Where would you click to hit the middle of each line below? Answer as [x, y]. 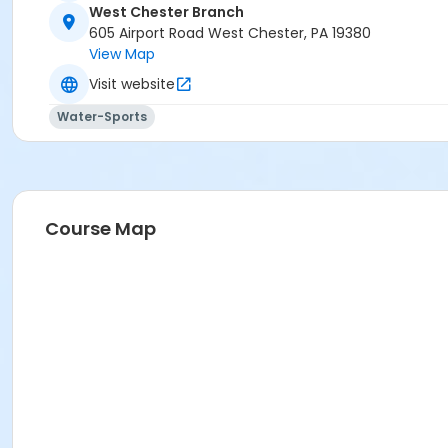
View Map [122, 54]
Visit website [132, 83]
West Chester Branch [166, 12]
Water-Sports [102, 117]
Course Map [100, 229]
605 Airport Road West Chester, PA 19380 [230, 33]
